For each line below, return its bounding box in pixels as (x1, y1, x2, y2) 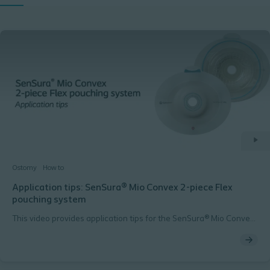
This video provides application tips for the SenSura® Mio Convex (12, 215, 254, 224)
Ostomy (12, 165, 37, 172)
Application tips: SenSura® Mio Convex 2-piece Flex (12, 183, 233, 193)
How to (43, 165, 64, 172)
